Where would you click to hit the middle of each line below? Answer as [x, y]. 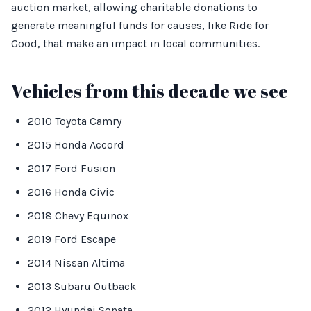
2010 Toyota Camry [75, 121]
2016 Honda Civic [71, 192]
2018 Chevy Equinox [78, 216]
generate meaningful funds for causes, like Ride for [140, 25]
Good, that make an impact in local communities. [135, 43]
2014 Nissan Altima [76, 263]
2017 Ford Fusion [72, 168]
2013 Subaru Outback [82, 286]
